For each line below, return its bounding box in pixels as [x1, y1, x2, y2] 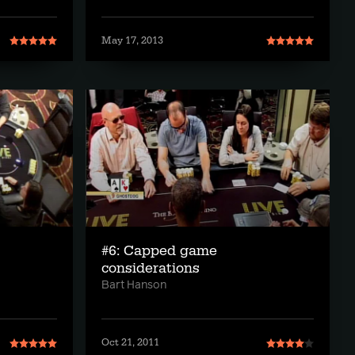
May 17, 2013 [101, 33, 163, 47]
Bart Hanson [101, 280, 166, 291]
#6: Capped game [101, 242, 217, 260]
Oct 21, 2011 [101, 336, 159, 349]
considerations [101, 259, 200, 277]
